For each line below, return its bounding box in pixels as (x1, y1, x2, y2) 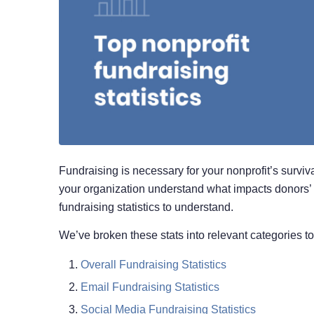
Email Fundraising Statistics (80, 281, 219, 294)
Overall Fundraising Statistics (80, 259, 226, 271)
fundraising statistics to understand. (58, 200, 233, 213)
